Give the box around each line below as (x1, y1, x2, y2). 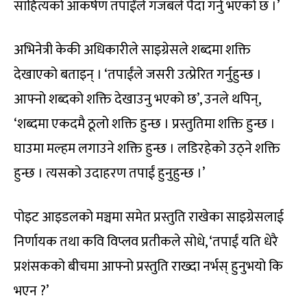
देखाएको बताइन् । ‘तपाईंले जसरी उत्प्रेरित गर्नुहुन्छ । (14, 62, 262, 86)
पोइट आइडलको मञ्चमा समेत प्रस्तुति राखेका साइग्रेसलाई (14, 205, 284, 229)
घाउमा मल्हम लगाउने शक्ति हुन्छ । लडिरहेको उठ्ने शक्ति (14, 136, 280, 160)
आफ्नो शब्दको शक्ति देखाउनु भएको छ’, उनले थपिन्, (14, 87, 260, 111)
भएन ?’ (14, 279, 49, 303)
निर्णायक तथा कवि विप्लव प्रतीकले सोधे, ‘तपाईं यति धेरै (14, 230, 278, 254)
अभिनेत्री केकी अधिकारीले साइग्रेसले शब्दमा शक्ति (14, 38, 251, 62)
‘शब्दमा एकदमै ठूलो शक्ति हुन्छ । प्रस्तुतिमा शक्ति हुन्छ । (14, 112, 275, 136)
